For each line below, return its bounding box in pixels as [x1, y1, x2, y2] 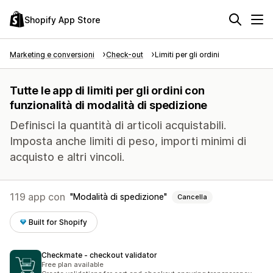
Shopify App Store [24, 14, 101, 25]
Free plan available [41, 260, 104, 269]
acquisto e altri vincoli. [10, 151, 124, 163]
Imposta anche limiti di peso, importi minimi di [10, 135, 246, 147]
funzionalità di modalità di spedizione [10, 99, 208, 112]
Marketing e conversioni [10, 50, 94, 59]
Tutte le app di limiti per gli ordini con [10, 84, 205, 97]
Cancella [177, 193, 207, 201]
